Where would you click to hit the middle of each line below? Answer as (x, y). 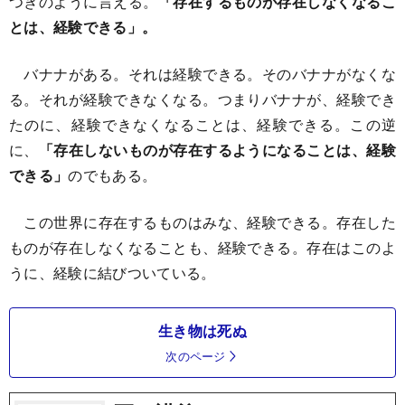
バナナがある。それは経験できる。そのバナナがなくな (202, 73)
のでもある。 (113, 174)
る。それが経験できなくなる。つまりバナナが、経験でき (202, 99)
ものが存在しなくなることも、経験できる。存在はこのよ (202, 247)
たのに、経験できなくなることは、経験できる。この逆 (202, 124)
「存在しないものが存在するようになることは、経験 (217, 149)
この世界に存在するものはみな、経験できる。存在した (202, 221)
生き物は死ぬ (202, 330)
